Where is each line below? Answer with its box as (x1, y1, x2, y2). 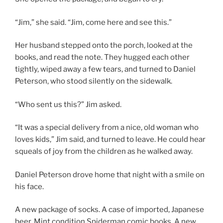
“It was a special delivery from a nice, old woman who (15, 123, 199, 132)
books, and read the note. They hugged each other (15, 53, 190, 62)
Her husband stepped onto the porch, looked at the (15, 41, 193, 50)
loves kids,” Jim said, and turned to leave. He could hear (15, 135, 206, 144)
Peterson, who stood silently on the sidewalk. (15, 77, 172, 86)
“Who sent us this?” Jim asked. (15, 100, 121, 109)
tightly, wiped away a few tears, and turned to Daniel (15, 65, 196, 74)
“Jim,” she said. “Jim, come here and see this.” (15, 17, 172, 27)
